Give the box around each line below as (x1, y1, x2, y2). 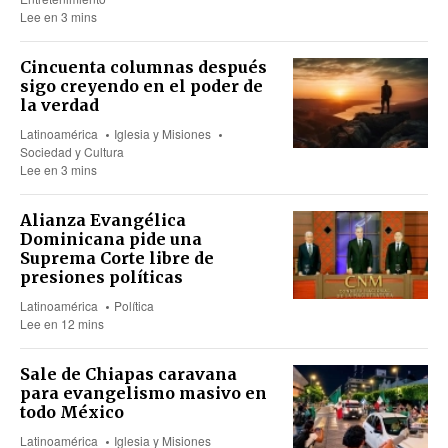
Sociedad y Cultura (20, 142, 124, 160)
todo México (20, 401, 124, 422)
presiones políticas (20, 266, 183, 287)
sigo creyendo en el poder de (20, 75, 263, 96)
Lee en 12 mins (20, 314, 104, 332)
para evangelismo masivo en (20, 382, 267, 403)
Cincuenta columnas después (20, 56, 267, 77)
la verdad (20, 94, 99, 115)
